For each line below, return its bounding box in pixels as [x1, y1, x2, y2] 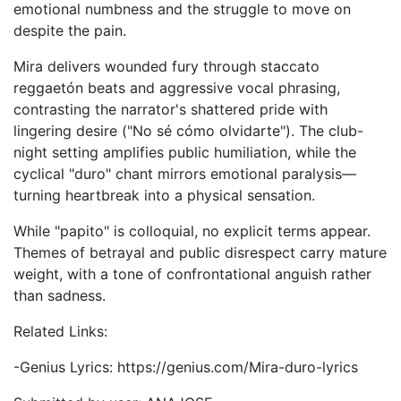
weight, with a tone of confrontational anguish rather [13, 265, 371, 283]
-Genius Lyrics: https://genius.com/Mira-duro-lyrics [13, 358, 358, 376]
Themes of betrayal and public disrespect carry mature [13, 243, 387, 261]
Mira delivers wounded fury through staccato [13, 57, 320, 75]
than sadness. [13, 286, 106, 304]
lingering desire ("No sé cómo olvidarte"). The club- [13, 122, 363, 140]
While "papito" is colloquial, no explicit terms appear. [13, 222, 371, 240]
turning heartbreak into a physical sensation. [13, 186, 315, 204]
